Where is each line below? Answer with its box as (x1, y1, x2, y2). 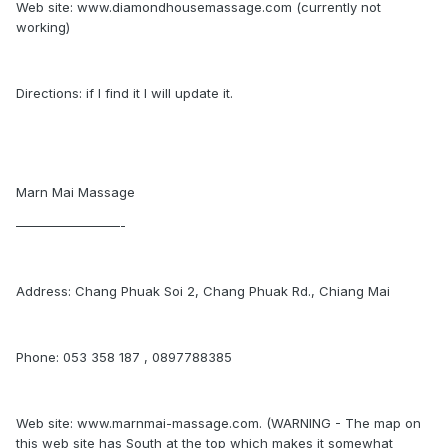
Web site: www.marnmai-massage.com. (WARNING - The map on (16, 415, 421, 431)
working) (16, 19, 70, 35)
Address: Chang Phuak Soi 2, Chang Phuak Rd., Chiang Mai (16, 283, 390, 299)
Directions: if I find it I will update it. (16, 85, 233, 101)
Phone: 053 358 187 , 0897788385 (16, 349, 232, 365)
